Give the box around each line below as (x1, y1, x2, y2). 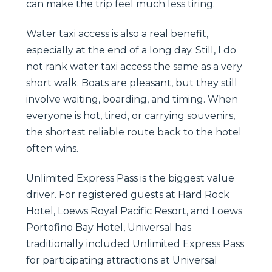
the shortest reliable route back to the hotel (26, 126, 242, 138)
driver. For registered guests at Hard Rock (26, 188, 229, 200)
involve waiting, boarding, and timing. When (26, 93, 238, 105)
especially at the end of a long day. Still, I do (26, 44, 236, 56)
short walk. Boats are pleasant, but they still (26, 76, 237, 89)
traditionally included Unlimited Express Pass (26, 237, 244, 250)
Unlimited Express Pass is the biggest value (26, 172, 234, 184)
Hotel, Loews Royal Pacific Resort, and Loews (26, 205, 242, 217)
